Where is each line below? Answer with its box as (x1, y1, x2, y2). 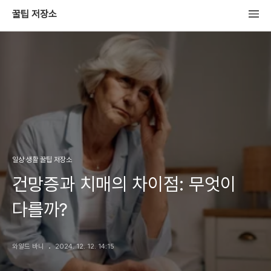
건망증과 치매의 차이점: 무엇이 (12, 173, 236, 195)
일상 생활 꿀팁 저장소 (12, 155, 72, 164)
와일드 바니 (12, 243, 44, 250)
